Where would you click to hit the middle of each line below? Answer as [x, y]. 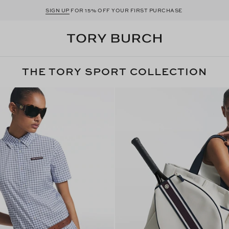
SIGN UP [58, 10]
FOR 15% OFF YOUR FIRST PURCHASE [126, 10]
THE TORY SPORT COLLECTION [114, 71]
